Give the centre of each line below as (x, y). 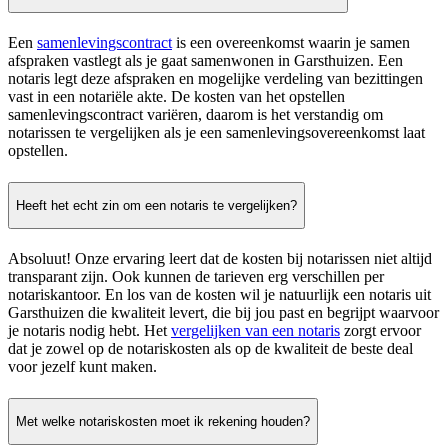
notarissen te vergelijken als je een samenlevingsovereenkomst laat (216, 133)
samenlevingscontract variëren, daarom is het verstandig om (195, 115)
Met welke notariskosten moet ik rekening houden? (163, 422)
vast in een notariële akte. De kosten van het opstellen (176, 97)
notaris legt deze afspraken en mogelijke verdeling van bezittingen (215, 79)
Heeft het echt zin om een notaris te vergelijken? (156, 205)
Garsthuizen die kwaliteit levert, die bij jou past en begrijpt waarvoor (223, 313)
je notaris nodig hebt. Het (89, 331)
